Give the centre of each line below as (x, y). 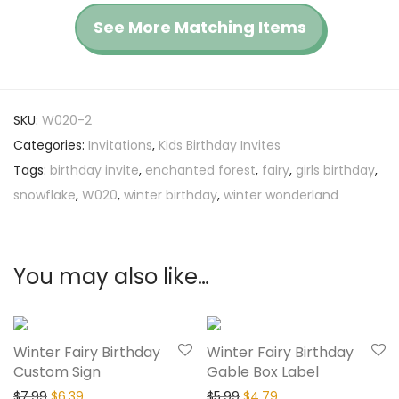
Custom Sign (57, 372)
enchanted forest (200, 171)
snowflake (45, 195)
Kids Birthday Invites (220, 146)
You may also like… (111, 277)
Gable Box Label (263, 372)
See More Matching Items (199, 28)
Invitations (120, 146)
